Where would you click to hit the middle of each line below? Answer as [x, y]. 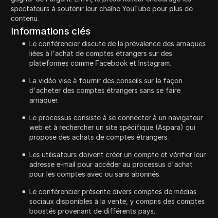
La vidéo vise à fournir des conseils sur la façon [106, 80]
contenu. [25, 18]
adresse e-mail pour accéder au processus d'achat [111, 164]
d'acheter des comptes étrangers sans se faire [105, 90]
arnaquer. [44, 100]
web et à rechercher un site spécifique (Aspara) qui [112, 127]
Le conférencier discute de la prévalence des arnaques [118, 43]
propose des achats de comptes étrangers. [99, 137]
